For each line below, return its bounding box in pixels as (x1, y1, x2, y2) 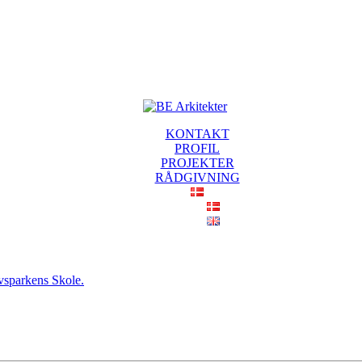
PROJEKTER (160, 156, 234, 170)
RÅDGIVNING (154, 170, 240, 184)
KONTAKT (165, 127, 229, 141)
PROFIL (175, 141, 220, 155)
